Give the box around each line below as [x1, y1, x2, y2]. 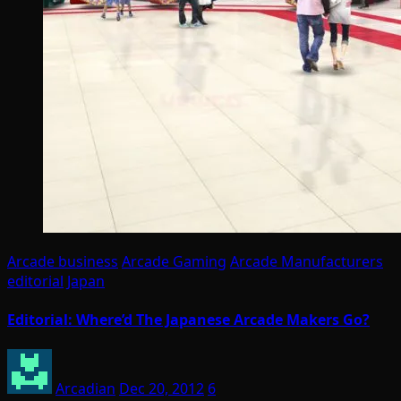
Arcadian [55, 378, 115, 398]
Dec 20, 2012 [119, 378, 204, 398]
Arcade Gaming [122, 252, 226, 272]
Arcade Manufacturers [230, 252, 383, 272]
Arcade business [7, 252, 118, 272]
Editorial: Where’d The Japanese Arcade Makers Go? [7, 310, 370, 330]
